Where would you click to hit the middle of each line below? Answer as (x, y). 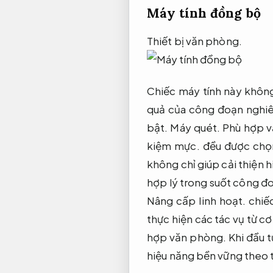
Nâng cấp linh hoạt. (197, 200)
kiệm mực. (173, 145)
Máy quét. (195, 127)
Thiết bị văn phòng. (194, 41)
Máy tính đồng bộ (204, 13)
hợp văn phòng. (187, 237)
